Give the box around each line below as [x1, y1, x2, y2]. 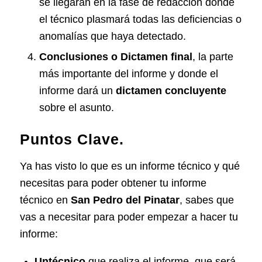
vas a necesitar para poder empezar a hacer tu [19, 211, 238, 223]
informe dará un [39, 85, 116, 97]
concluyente [164, 85, 226, 97]
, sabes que [179, 194, 234, 206]
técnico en [19, 194, 71, 206]
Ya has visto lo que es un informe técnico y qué [19, 160, 240, 172]
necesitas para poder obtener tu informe [19, 177, 206, 189]
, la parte [192, 51, 233, 63]
